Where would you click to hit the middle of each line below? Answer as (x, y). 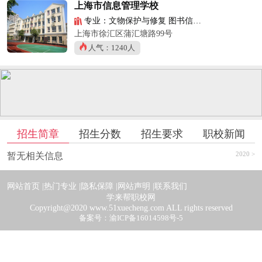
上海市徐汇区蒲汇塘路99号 (123, 33)
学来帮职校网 (131, 197)
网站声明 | (136, 186)
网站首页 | (25, 186)
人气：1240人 (112, 47)
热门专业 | (62, 186)
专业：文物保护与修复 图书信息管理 (138, 20)
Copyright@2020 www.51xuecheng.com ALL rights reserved (131, 207)
